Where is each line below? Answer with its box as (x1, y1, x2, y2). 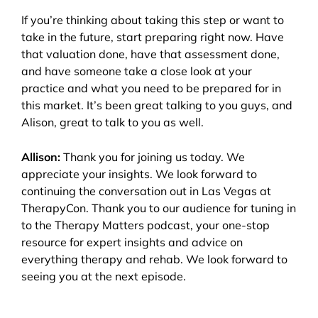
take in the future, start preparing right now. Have (21, 30, 284, 45)
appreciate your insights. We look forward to (21, 167, 257, 182)
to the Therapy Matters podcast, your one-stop (21, 218, 270, 233)
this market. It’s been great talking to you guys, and (21, 98, 292, 113)
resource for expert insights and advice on (21, 235, 243, 250)
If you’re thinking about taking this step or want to (21, 13, 284, 28)
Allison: (21, 150, 60, 165)
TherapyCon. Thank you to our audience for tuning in (21, 201, 296, 216)
